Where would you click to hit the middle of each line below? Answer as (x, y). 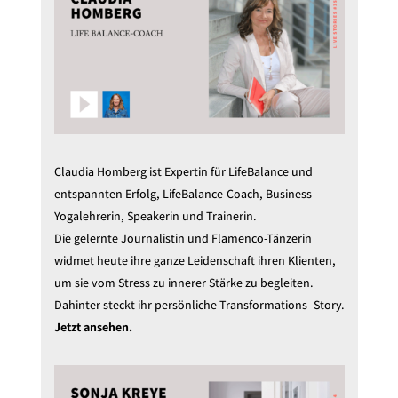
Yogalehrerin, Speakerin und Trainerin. (155, 215)
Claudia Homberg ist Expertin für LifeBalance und (183, 171)
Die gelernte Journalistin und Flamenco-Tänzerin (183, 238)
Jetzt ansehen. (93, 326)
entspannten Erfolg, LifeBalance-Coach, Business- (184, 193)
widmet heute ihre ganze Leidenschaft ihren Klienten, (195, 260)
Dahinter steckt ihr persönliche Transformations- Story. (199, 304)
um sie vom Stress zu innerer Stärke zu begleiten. (183, 282)
